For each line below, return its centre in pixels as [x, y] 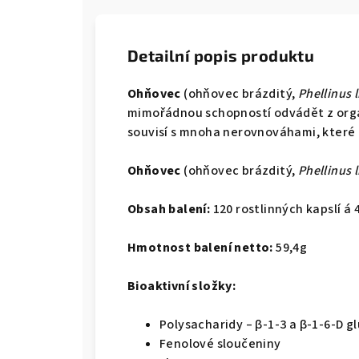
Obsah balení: [170, 209]
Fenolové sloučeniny [220, 344]
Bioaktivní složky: [182, 286]
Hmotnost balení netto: [202, 248]
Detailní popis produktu [221, 55]
